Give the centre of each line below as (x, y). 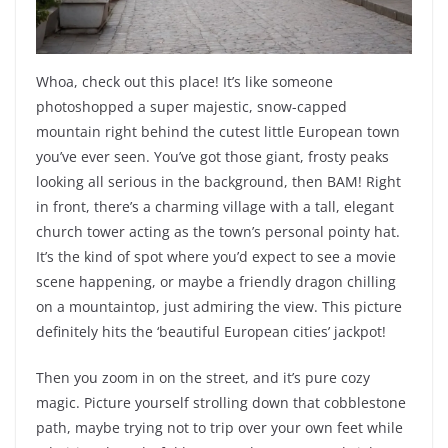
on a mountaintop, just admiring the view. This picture (219, 307)
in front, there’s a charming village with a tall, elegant (215, 207)
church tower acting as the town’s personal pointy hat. (218, 232)
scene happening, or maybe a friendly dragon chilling (216, 282)
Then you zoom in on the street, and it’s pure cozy (203, 378)
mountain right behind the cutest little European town (218, 132)
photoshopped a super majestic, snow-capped (191, 107)
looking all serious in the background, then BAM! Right (218, 182)
